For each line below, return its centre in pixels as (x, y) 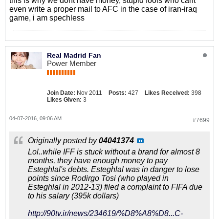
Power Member (72, 63)
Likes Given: (64, 100)
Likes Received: (167, 93)
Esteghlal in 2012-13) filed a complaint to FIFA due (115, 187)
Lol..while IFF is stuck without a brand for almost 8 (114, 152)
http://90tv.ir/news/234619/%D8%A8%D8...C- (105, 213)
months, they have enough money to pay (98, 161)
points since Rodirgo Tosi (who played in (98, 178)
